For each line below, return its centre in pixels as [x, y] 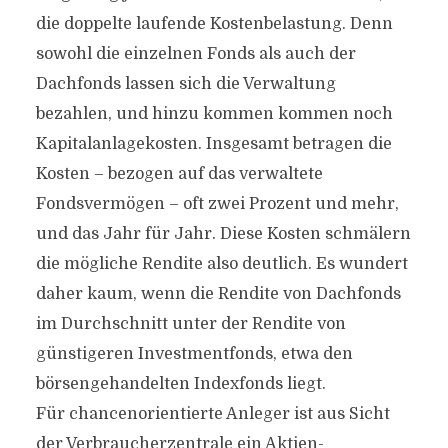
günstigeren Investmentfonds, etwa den [194, 354]
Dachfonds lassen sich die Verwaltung [185, 84]
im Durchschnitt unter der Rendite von [190, 324]
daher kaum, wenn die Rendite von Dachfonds [218, 294]
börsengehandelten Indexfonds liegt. [180, 384]
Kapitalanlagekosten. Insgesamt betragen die [213, 144]
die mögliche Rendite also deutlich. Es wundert [221, 264]
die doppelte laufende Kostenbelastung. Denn [214, 24]
